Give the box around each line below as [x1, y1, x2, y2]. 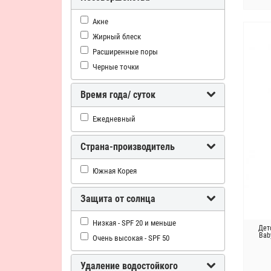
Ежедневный [93, 114, 135, 123]
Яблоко [93, 27, 117, 37]
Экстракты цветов [93, 12, 154, 22]
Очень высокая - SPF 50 [93, 233, 169, 243]
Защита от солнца [80, 193, 155, 204]
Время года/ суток [80, 89, 155, 100]
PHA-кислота [93, 42, 135, 52]
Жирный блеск [93, 31, 141, 41]
